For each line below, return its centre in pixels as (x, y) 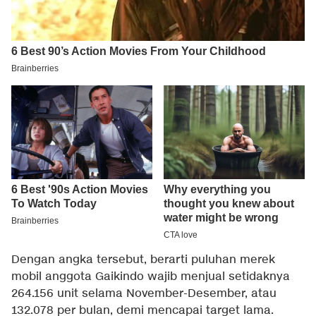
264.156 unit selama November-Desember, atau (144, 294)
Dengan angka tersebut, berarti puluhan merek (143, 260)
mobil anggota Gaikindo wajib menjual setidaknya (151, 277)
